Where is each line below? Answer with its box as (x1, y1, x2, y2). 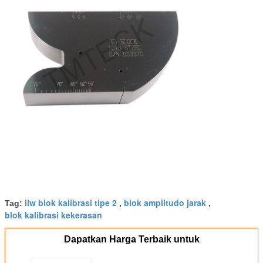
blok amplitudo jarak (124, 196, 206, 208)
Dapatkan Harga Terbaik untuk (63, 234, 200, 244)
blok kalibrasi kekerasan (5, 208, 102, 221)
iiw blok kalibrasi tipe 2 (25, 196, 117, 208)
